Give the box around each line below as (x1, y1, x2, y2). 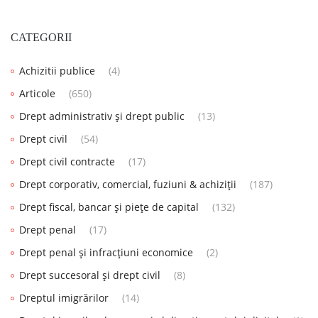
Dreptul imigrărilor (19, 290, 109, 305)
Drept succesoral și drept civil (19, 268, 160, 282)
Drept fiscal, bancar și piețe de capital (19, 199, 199, 214)
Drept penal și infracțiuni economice (19, 245, 193, 259)
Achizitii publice (19, 63, 95, 77)
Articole (19, 86, 55, 100)
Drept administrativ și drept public (19, 109, 185, 123)
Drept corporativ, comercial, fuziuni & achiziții (19, 177, 236, 191)
